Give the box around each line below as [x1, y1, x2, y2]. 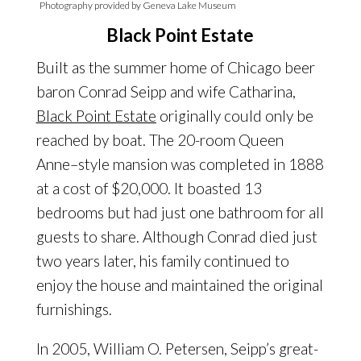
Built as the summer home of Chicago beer [35, 58, 315, 77]
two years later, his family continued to [35, 251, 289, 271]
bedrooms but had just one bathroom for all [35, 203, 324, 222]
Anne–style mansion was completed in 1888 [35, 155, 324, 174]
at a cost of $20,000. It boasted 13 [35, 179, 262, 198]
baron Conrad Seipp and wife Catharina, [35, 82, 296, 102]
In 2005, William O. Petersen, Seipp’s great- [35, 339, 318, 359]
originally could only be [156, 106, 313, 126]
